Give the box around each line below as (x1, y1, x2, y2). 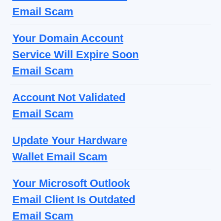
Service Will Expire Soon (12, 48, 139, 61)
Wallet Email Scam (12, 150, 108, 163)
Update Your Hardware (12, 134, 127, 147)
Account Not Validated (12, 91, 125, 104)
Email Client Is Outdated (12, 193, 135, 206)
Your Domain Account (12, 32, 123, 45)
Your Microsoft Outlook (12, 177, 130, 190)
